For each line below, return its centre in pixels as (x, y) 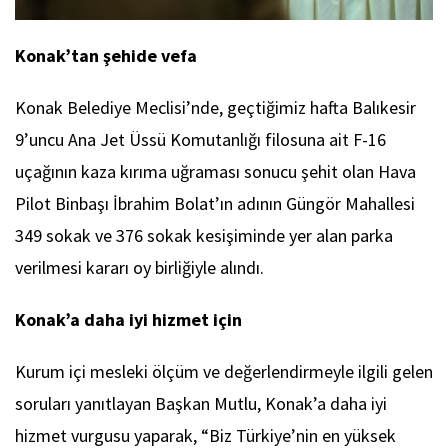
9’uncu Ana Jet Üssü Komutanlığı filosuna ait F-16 (200, 139)
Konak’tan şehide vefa (106, 55)
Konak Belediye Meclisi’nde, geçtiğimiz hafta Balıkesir (215, 107)
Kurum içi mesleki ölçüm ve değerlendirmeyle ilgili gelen (224, 371)
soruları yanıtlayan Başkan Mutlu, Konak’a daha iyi (201, 403)
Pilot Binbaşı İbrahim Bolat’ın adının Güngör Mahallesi (215, 203)
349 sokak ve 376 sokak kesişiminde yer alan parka (204, 235)
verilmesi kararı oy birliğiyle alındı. (139, 267)
